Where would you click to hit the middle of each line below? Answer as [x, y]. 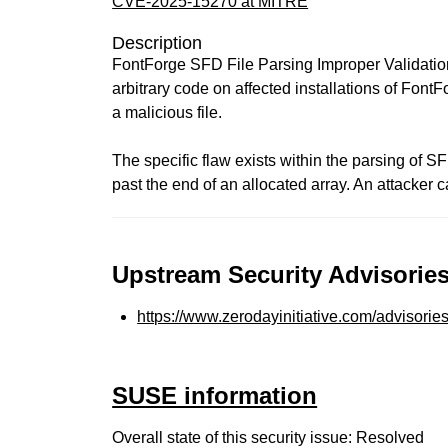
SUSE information [215, 395]
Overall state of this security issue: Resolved [268, 437]
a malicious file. [167, 112]
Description [157, 43]
